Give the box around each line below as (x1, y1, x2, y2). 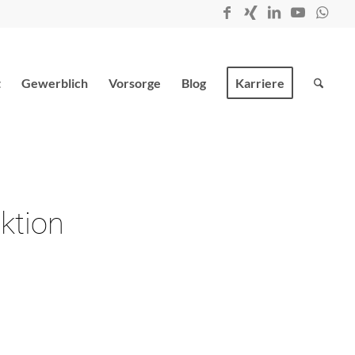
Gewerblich (21, 75, 88, 90)
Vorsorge (108, 75, 161, 90)
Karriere (235, 75, 284, 90)
